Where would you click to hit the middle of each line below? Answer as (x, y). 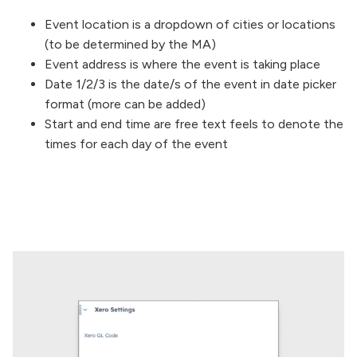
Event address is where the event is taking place (182, 64)
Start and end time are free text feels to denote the (194, 124)
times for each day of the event (136, 143)
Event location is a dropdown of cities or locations (190, 24)
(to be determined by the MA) (130, 44)
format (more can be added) (125, 104)
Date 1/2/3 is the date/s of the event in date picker (190, 84)
